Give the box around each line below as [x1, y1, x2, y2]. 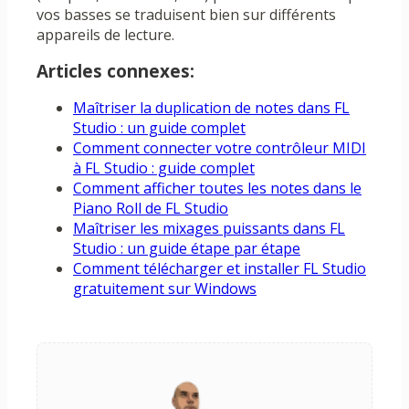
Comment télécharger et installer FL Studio [73, 258, 366, 279]
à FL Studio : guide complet [73, 158, 255, 179]
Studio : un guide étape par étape [73, 238, 300, 259]
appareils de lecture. [37, 25, 174, 46]
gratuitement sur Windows [73, 278, 257, 299]
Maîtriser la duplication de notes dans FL [73, 98, 350, 119]
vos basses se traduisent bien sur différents [37, 5, 336, 26]
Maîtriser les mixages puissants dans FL [73, 218, 345, 239]
